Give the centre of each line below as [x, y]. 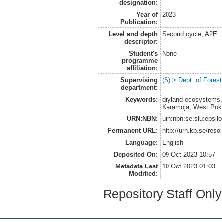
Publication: [139, 22]
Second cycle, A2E [190, 34]
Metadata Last [136, 166]
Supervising [139, 80]
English [173, 142]
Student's [143, 53]
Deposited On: [136, 154]
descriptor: [141, 41]
